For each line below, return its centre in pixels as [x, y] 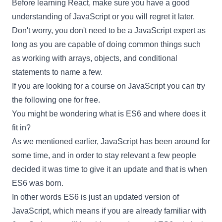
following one [48, 100]
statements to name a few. [57, 72]
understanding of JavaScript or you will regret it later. [103, 17]
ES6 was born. [38, 183]
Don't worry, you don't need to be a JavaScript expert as [109, 30]
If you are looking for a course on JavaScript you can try [109, 86]
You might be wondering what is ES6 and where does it [109, 114]
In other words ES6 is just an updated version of [95, 197]
